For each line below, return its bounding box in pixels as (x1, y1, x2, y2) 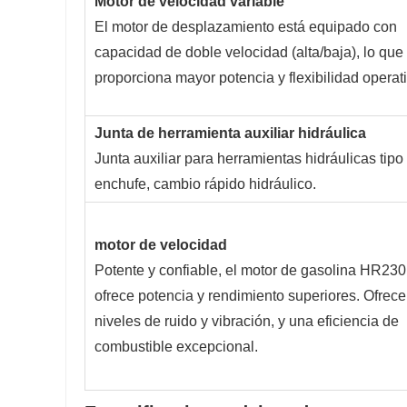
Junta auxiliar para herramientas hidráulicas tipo (94, 151, 403, 167)
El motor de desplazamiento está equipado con (94, 19, 397, 35)
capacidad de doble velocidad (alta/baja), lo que (94, 45, 403, 61)
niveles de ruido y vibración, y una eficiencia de (94, 313, 399, 330)
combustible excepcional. (94, 339, 258, 355)
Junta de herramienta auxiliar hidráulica (94, 125, 366, 142)
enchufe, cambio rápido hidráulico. (94, 176, 316, 193)
